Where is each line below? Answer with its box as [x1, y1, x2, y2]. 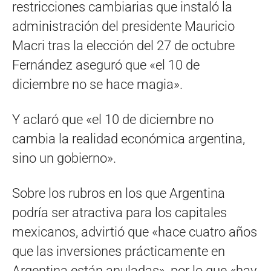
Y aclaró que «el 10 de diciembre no [12, 111, 214, 127]
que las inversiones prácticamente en [12, 243, 225, 259]
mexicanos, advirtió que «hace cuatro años [12, 224, 257, 240]
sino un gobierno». [12, 150, 116, 166]
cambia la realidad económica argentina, [12, 131, 245, 146]
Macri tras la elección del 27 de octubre [12, 38, 235, 53]
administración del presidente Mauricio [12, 18, 235, 34]
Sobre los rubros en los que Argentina [12, 185, 225, 201]
